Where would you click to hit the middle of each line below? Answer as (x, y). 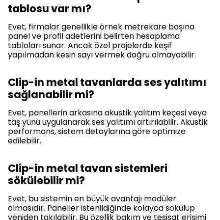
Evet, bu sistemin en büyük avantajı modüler (92, 199)
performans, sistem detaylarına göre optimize (97, 132)
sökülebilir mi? (46, 181)
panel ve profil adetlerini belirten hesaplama (94, 36)
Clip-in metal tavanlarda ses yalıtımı (107, 82)
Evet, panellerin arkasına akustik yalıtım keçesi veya (107, 113)
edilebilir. (25, 141)
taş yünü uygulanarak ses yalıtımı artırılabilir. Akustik (108, 122)
